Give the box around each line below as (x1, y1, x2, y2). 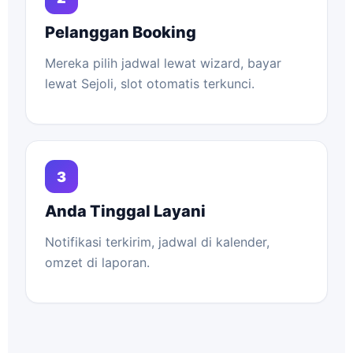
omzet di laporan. (45, 255, 150, 270)
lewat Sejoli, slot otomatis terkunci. (45, 76, 255, 91)
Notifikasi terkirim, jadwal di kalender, (45, 234, 269, 250)
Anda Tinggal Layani (45, 202, 206, 221)
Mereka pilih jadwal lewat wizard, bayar (45, 55, 281, 71)
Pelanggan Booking (45, 23, 196, 42)
